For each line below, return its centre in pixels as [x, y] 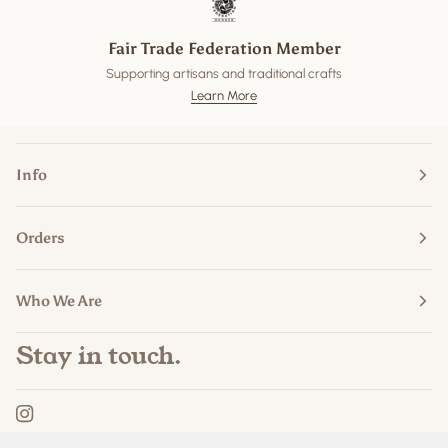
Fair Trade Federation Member [224, 48]
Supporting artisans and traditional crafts [224, 74]
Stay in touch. [99, 356]
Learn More [224, 96]
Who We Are [59, 300]
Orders [40, 237]
